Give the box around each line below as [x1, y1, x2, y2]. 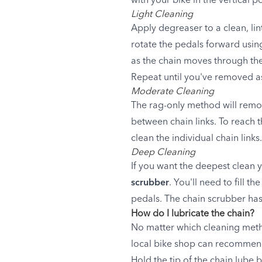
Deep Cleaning [131, 147, 195, 157]
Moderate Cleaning [131, 87, 214, 96]
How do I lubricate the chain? [131, 209, 254, 219]
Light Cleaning [131, 9, 193, 19]
